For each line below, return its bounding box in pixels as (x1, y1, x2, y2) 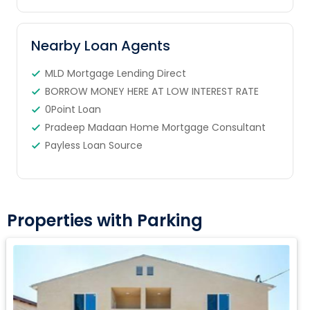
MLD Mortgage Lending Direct (44, 66, 186, 81)
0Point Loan (44, 102, 101, 117)
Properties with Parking (7, 209, 203, 232)
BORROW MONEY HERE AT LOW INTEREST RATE (44, 84, 259, 99)
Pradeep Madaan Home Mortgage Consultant (44, 120, 266, 135)
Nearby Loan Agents (30, 36, 170, 56)
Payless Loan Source (44, 138, 143, 153)
